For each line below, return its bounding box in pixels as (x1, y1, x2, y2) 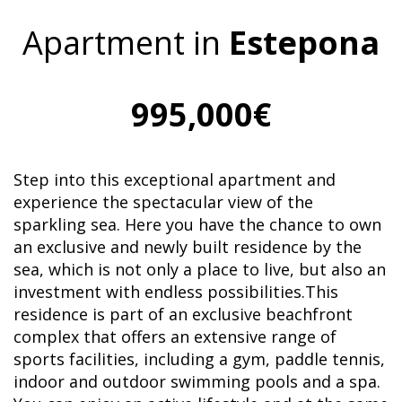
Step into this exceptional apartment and (13, 169, 336, 190)
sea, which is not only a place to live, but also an (13, 258, 386, 280)
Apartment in (22, 21, 229, 65)
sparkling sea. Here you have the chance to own (13, 214, 381, 235)
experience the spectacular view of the (13, 191, 313, 213)
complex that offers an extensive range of (13, 326, 336, 347)
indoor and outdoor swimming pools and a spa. (13, 371, 380, 392)
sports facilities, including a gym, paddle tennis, (13, 348, 385, 370)
